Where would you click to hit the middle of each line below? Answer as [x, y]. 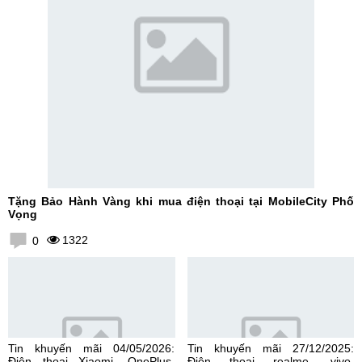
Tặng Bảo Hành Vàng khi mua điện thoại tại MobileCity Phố [181, 201]
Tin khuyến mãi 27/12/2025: [270, 348]
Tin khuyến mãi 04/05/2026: [91, 348]
